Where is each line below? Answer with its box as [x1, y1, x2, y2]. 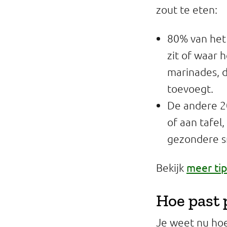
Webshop [112, 80, 153, 92]
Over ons [112, 130, 150, 142]
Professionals [112, 6, 169, 18]
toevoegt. [167, 82, 213, 95]
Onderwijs [112, 30, 157, 43]
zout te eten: [156, 3, 217, 16]
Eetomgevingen [112, 55, 180, 67]
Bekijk [156, 161, 186, 174]
